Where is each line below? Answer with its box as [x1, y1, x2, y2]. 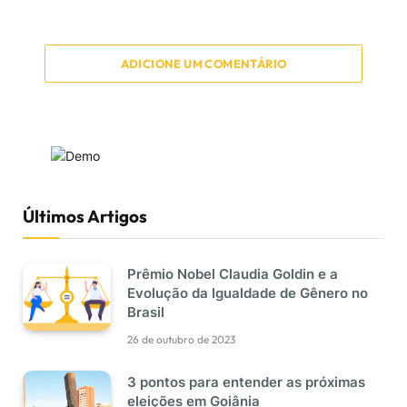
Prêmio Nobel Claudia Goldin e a [127, 265, 338, 283]
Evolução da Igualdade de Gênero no [127, 284, 368, 303]
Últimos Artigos [23, 205, 147, 228]
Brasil [127, 303, 164, 322]
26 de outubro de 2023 [127, 333, 235, 347]
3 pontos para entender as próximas [127, 373, 365, 392]
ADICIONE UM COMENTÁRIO [120, 56, 287, 72]
